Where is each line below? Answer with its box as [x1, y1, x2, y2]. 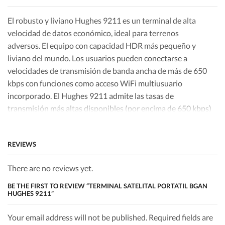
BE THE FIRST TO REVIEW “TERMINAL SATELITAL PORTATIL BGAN [8, 181, 207, 190]
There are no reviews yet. [8, 163, 93, 173]
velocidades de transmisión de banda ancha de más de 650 [8, 65, 207, 75]
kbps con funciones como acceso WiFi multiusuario [8, 78, 182, 88]
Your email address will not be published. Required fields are [8, 212, 213, 222]
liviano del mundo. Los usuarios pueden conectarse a [8, 53, 187, 63]
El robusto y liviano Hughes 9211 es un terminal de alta [8, 15, 196, 25]
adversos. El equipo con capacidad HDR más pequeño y [8, 40, 196, 50]
